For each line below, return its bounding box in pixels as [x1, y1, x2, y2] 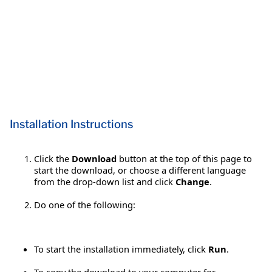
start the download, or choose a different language [34, 163, 246, 176]
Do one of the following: [34, 198, 135, 211]
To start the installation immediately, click [34, 242, 208, 255]
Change [175, 175, 209, 188]
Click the [34, 152, 72, 165]
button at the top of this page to [117, 152, 252, 165]
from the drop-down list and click [34, 175, 175, 188]
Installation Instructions [10, 117, 133, 131]
